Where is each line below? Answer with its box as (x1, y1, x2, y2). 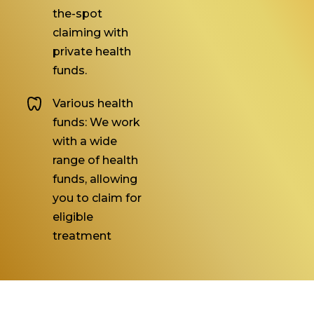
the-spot (53, 7, 102, 21)
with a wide (53, 135, 117, 149)
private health (53, 45, 131, 59)
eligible (53, 210, 93, 224)
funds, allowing (53, 172, 137, 186)
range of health (53, 153, 138, 168)
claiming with (53, 26, 128, 40)
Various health (53, 97, 133, 111)
